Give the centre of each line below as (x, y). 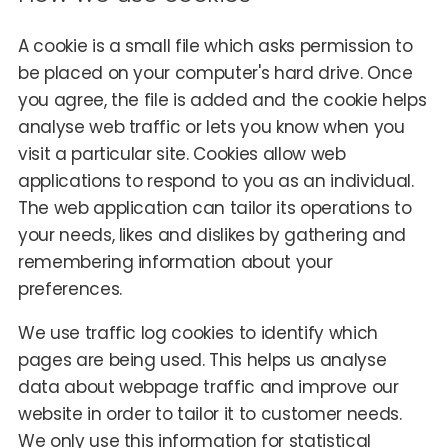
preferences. (69, 288)
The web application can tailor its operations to (214, 207)
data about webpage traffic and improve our (208, 386)
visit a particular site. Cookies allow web (181, 153)
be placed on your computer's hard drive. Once (215, 72)
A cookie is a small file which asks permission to (215, 45)
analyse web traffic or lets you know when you (211, 126)
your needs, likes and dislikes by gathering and (211, 234)
